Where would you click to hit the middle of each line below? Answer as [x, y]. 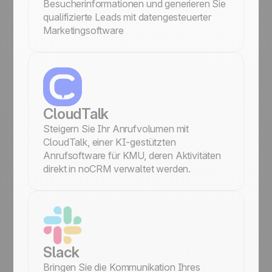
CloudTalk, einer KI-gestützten [110, 142]
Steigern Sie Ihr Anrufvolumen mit [116, 129]
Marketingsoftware [83, 30]
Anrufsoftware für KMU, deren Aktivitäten [132, 155]
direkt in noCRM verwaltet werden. [117, 169]
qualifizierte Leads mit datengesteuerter [127, 17]
